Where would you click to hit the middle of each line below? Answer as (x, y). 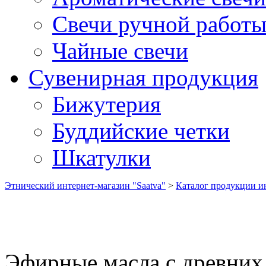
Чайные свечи (120, 51)
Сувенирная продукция (143, 77)
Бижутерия (107, 104)
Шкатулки (102, 158)
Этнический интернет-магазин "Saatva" (85, 186)
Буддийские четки (141, 131)
